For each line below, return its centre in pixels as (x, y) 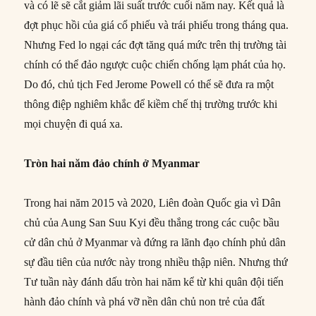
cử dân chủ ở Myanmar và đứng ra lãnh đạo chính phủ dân (155, 242)
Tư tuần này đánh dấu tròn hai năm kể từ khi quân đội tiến (154, 281)
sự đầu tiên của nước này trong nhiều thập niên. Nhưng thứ (156, 262)
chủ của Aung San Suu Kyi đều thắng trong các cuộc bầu (152, 222)
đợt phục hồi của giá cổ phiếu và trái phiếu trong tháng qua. (157, 25)
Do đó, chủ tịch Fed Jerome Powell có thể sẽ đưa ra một (149, 84)
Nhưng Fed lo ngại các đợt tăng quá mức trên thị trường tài (156, 44)
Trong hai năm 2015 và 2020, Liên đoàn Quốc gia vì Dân (153, 202)
